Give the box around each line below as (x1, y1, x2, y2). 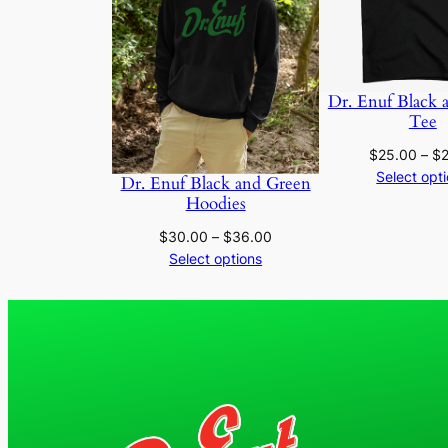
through (271, 293, 323, 311)
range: (271, 249, 314, 267)
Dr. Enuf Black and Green (120, 172, 311, 196)
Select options (169, 250, 263, 268)
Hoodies (185, 192, 246, 216)
